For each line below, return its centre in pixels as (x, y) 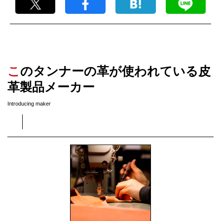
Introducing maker (29, 104)
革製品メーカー (51, 87)
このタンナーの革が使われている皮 (14, 72)
